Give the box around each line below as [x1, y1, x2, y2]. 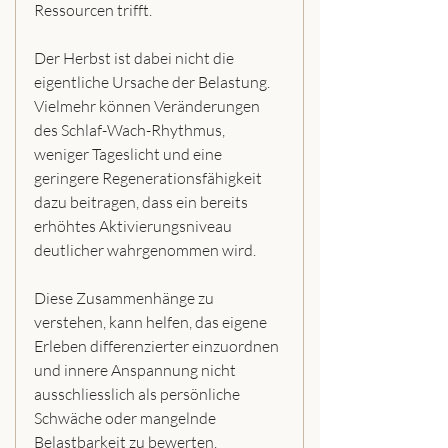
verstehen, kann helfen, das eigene [34, 311, 270, 332]
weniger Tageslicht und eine [34, 143, 225, 164]
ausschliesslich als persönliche [34, 383, 243, 404]
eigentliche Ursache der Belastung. [34, 71, 273, 92]
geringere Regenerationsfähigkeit [34, 167, 265, 188]
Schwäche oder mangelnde [34, 407, 219, 428]
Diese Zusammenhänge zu [34, 287, 217, 308]
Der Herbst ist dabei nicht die [34, 47, 237, 68]
